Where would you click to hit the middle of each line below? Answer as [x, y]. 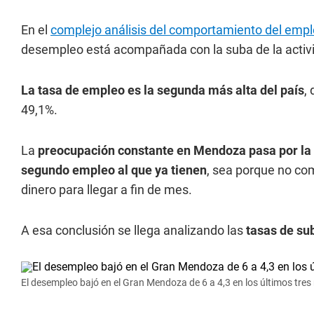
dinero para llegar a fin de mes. [107, 190]
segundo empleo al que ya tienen [114, 170]
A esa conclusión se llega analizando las [132, 230]
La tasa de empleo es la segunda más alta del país [163, 90]
